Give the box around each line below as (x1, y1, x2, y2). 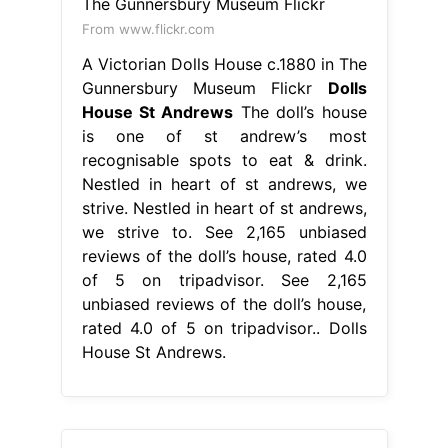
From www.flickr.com (81, 20, 215, 37)
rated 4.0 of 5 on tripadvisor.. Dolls (81, 317, 367, 338)
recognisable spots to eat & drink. (81, 149, 367, 170)
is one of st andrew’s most (81, 125, 367, 146)
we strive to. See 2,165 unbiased (81, 221, 367, 242)
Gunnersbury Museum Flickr (81, 77, 328, 98)
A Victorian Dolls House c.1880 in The (81, 53, 367, 74)
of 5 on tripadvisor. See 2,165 (81, 269, 367, 290)
